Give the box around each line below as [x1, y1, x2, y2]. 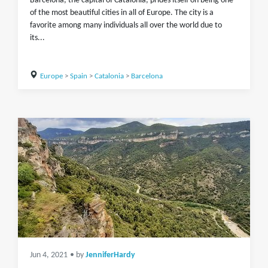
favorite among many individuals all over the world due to [30, 21, 222, 30]
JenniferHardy [86, 251, 135, 259]
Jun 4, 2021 [30, 251, 68, 259]
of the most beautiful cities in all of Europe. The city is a [30, 8, 214, 17]
